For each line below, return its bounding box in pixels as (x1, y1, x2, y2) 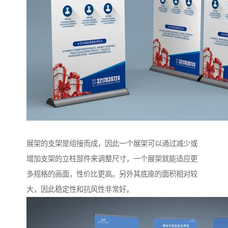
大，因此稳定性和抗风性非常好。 (26, 185, 133, 194)
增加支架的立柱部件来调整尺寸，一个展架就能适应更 (26, 155, 197, 163)
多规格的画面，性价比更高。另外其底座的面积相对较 (26, 170, 197, 179)
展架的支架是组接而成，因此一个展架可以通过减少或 (26, 139, 197, 148)
